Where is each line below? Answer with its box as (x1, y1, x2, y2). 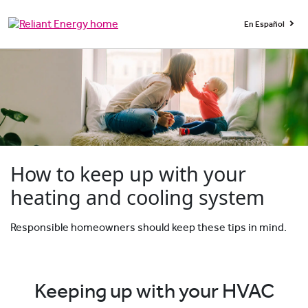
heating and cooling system (10, 184, 265, 211)
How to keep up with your (10, 160, 246, 188)
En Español (244, 20, 286, 28)
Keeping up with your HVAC (34, 281, 274, 302)
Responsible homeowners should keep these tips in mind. (10, 222, 287, 234)
